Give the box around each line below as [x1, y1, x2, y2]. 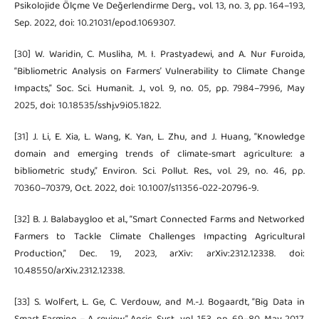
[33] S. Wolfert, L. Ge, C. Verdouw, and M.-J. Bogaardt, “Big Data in [14, 293, 305, 311]
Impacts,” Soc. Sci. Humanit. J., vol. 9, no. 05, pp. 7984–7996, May [14, 80, 305, 98]
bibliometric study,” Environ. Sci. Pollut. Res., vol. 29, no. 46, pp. [14, 162, 305, 180]
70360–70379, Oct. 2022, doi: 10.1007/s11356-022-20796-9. [14, 179, 258, 197]
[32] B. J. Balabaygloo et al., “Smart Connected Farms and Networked [14, 211, 305, 229]
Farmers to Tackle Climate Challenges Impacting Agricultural [14, 228, 305, 246]
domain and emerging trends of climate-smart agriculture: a [14, 145, 305, 163]
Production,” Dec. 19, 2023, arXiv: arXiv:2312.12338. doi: [14, 245, 305, 263]
